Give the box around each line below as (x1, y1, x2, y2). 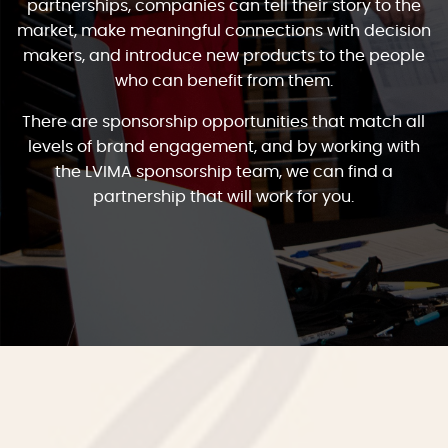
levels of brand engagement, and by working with (27, 138, 420, 155)
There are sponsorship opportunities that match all (22, 113, 426, 130)
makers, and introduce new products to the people (22, 47, 425, 64)
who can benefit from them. (114, 72, 333, 89)
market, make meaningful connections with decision (16, 22, 431, 39)
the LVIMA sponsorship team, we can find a (54, 163, 393, 180)
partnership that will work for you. (93, 188, 355, 205)
